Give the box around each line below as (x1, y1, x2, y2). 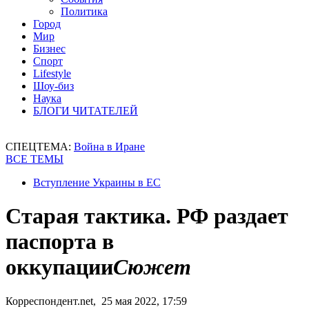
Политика (61, 6, 108, 17)
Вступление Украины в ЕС (33, 177, 161, 188)
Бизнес (33, 43, 66, 54)
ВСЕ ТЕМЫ (6, 153, 63, 165)
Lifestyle (33, 68, 71, 79)
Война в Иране (74, 141, 145, 152)
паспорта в (6, 229, 114, 255)
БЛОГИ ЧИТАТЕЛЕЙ (33, 105, 138, 117)
